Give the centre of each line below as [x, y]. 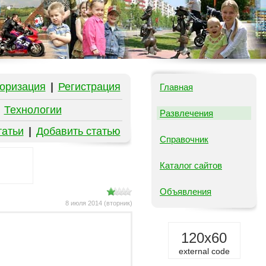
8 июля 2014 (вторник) [99, 203]
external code [204, 251]
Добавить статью [78, 131]
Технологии [33, 110]
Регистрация [89, 87]
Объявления [186, 191]
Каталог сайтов [191, 165]
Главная [176, 87]
